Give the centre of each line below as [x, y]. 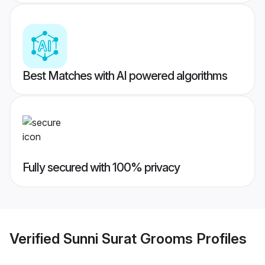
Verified [36, 238]
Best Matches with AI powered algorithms [125, 76]
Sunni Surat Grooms [128, 238]
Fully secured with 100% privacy [101, 168]
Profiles [220, 238]
